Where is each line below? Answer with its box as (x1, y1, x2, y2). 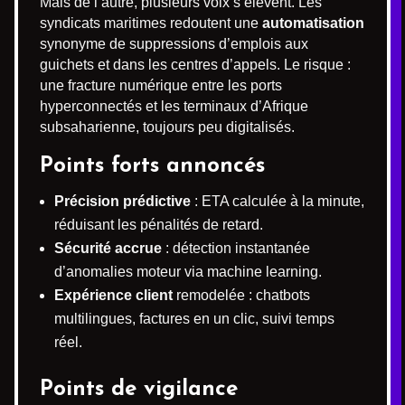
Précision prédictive (54, 193, 191, 209)
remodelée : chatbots (173, 287, 310, 303)
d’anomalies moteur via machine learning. (54, 264, 322, 279)
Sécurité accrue (54, 240, 162, 256)
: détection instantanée (162, 240, 310, 256)
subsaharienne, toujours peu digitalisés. (40, 119, 295, 135)
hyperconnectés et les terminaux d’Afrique (40, 99, 308, 114)
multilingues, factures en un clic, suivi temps (54, 311, 334, 326)
